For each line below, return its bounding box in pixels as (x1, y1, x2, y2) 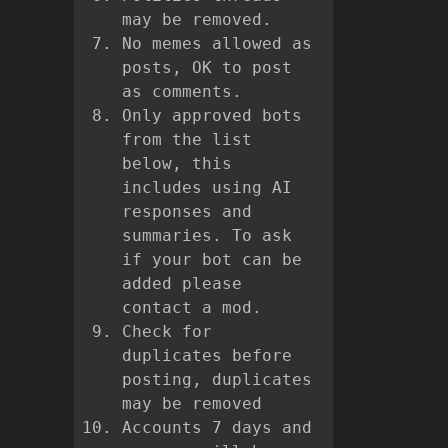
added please (122, 274, 242, 294)
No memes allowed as (122, 34, 312, 54)
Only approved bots (122, 106, 302, 126)
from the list (122, 130, 252, 150)
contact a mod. (122, 298, 262, 318)
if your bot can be (122, 250, 302, 270)
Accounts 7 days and (122, 418, 312, 438)
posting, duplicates (122, 370, 312, 390)
